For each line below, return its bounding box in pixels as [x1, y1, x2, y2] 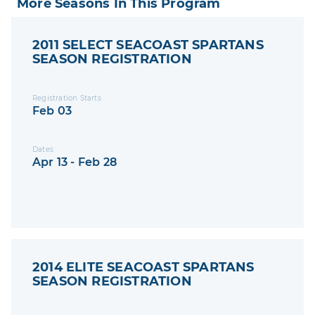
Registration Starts [32, 94, 101, 103]
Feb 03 [32, 104, 72, 118]
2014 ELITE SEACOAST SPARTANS [32, 259, 255, 276]
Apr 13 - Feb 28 [32, 155, 117, 169]
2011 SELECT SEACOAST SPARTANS [32, 37, 264, 53]
